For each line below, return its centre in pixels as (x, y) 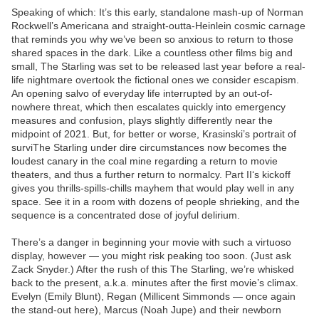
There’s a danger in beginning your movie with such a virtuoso (151, 242)
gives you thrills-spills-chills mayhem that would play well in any (153, 188)
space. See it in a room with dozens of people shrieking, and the (156, 202)
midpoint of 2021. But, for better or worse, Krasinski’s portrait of (154, 134)
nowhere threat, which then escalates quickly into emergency (148, 107)
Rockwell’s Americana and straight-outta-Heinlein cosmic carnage (158, 26)
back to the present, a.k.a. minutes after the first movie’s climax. (155, 283)
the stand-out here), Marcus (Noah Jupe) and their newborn (146, 310)
